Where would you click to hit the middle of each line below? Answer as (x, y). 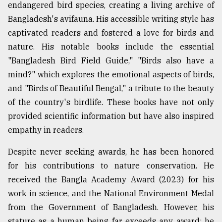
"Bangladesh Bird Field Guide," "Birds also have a (111, 61)
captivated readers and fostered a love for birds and (111, 33)
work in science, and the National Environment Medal (111, 194)
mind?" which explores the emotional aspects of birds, (111, 75)
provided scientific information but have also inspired (111, 116)
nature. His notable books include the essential (111, 47)
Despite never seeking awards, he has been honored (111, 152)
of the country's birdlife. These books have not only (111, 102)
